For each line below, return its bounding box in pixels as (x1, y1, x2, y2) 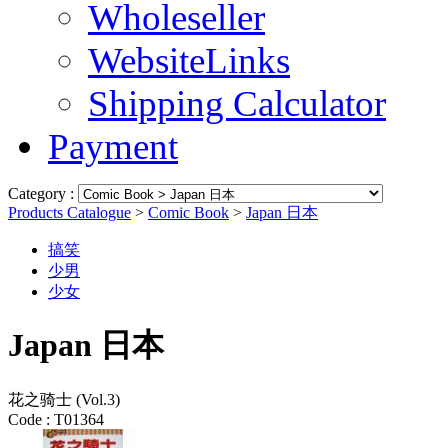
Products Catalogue (8, 204, 131, 221)
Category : (8, 185, 78, 202)
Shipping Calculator (88, 83, 386, 124)
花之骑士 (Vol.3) (8, 390, 120, 408)
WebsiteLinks (88, 40, 290, 81)
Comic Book (148, 204, 229, 221)
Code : (8, 410, 50, 428)
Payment (48, 126, 178, 167)
